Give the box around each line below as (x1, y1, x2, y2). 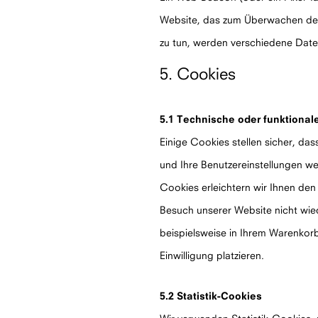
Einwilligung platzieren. (160, 249, 264, 261)
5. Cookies (160, 64, 236, 83)
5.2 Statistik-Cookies (160, 290, 262, 302)
